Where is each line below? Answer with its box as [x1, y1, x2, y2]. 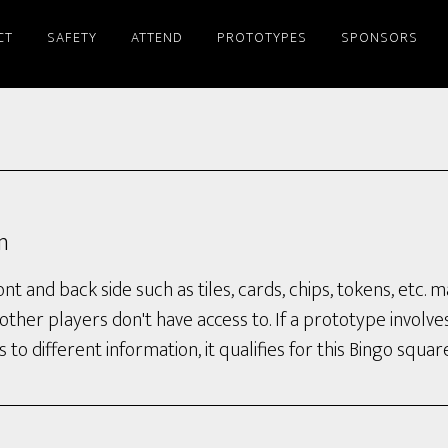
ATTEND [131, 26, 183, 49]
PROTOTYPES [217, 26, 307, 49]
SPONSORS [341, 26, 418, 49]
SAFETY [47, 26, 97, 49]
